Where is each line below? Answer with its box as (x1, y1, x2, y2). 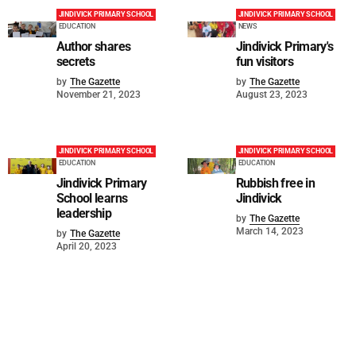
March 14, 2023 (235, 226, 304, 238)
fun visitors (235, 54, 293, 70)
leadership (56, 206, 112, 222)
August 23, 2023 (235, 89, 308, 101)
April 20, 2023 (56, 241, 117, 253)
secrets (56, 54, 95, 70)
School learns (56, 191, 128, 207)
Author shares (56, 39, 131, 55)
